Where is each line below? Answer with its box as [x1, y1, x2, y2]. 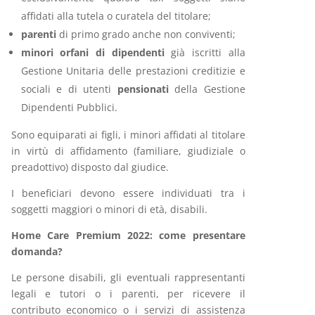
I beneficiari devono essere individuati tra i [11, 186, 245, 200]
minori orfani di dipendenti [20, 46, 172, 59]
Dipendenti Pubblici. [20, 101, 117, 114]
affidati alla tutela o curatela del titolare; [20, 9, 211, 22]
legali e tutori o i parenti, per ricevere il [11, 287, 245, 300]
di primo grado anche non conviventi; [58, 27, 236, 41]
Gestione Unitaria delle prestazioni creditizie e [20, 64, 245, 77]
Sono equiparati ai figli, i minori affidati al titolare [11, 128, 245, 141]
